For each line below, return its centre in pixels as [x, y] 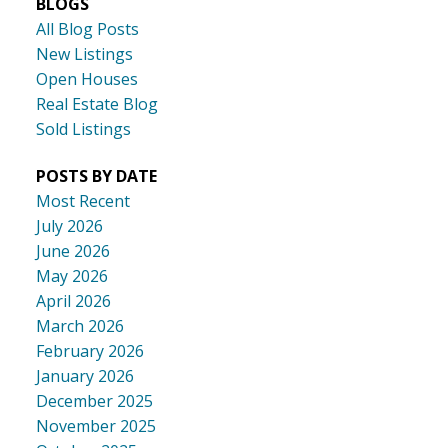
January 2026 [84, 376]
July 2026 [69, 226]
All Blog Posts [87, 28]
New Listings [84, 53]
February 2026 [89, 351]
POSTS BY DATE [96, 176]
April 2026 [73, 301]
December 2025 [94, 401]
